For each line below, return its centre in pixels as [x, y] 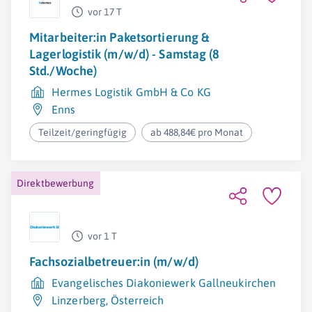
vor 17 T [105, 12]
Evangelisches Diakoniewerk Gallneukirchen [164, 283]
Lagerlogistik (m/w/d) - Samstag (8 [125, 54]
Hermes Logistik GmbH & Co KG [131, 92]
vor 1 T [102, 236]
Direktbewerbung [56, 183]
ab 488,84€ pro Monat [197, 132]
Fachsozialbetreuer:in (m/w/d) [114, 262]
